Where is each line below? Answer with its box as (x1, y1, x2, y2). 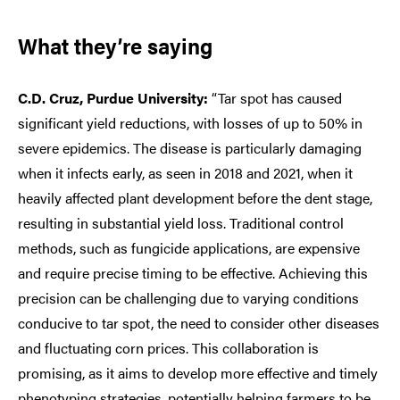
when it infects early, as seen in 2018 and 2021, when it (18, 162, 353, 183)
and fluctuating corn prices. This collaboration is (18, 337, 319, 358)
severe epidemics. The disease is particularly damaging (18, 137, 362, 158)
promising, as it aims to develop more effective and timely (18, 362, 378, 383)
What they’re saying (18, 29, 212, 61)
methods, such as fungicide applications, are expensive (18, 237, 360, 258)
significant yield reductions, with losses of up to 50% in (18, 112, 362, 133)
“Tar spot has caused (208, 87, 342, 108)
